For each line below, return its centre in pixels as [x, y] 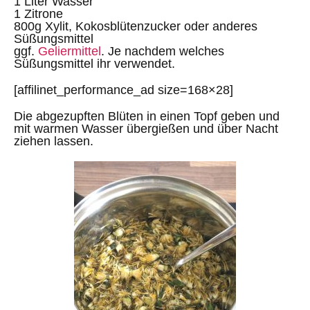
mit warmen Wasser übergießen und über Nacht [146, 128]
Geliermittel [70, 51]
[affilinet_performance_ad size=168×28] [124, 90]
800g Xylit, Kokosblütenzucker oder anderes [136, 26]
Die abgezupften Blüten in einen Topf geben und [147, 116]
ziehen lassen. [54, 141]
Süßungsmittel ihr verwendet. [94, 63]
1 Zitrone [38, 13]
